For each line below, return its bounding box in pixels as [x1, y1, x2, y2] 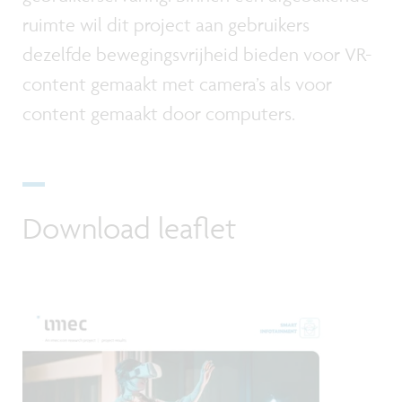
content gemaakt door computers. [22, 101, 295, 125]
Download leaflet [22, 209, 236, 246]
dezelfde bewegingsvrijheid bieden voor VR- [22, 42, 371, 66]
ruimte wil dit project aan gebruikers [22, 13, 310, 36]
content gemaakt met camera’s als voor [22, 72, 332, 95]
